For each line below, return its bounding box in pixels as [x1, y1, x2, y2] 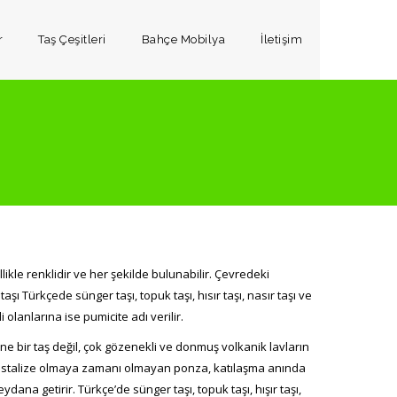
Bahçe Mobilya [141, 33, 225, 46]
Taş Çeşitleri [38, 33, 106, 46]
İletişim [261, 33, 302, 46]
